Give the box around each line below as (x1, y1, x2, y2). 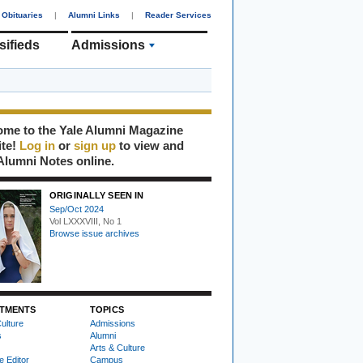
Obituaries (2, 11, 43, 19)
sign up (74, 139, 116, 152)
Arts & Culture (90, 343, 145, 352)
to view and (116, 139, 184, 152)
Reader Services (145, 11, 211, 19)
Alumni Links (68, 11, 120, 19)
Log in (19, 139, 55, 152)
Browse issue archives (49, 228, 139, 238)
